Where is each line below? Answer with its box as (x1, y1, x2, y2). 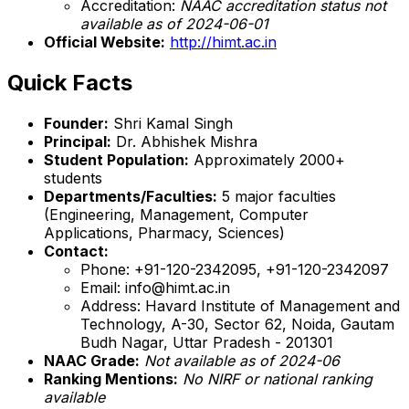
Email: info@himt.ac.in (80, 278, 230, 297)
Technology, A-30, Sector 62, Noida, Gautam (80, 314, 394, 333)
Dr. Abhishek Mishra (111, 131, 257, 151)
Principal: (44, 131, 111, 151)
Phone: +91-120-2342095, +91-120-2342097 (80, 259, 389, 278)
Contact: (44, 241, 109, 260)
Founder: (44, 113, 109, 132)
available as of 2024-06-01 (80, 14, 268, 33)
